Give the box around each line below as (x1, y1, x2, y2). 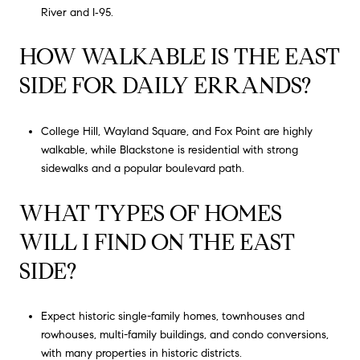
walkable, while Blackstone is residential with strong (40, 143, 298, 157)
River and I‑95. (40, 5, 113, 19)
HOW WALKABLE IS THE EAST (19, 43, 340, 72)
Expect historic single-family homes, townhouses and (40, 309, 305, 324)
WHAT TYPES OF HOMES (19, 198, 282, 227)
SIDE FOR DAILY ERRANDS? (19, 72, 311, 100)
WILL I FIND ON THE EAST (19, 227, 295, 256)
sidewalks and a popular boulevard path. (40, 162, 244, 176)
